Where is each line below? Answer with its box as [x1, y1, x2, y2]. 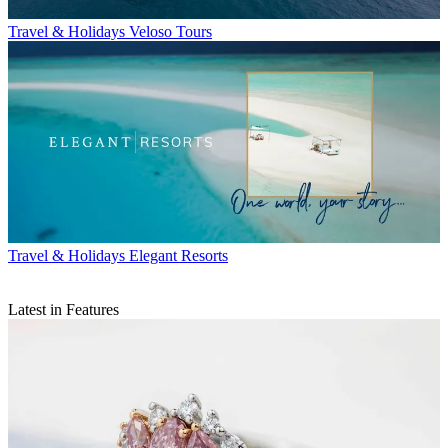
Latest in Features [8, 300, 119, 318]
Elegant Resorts [129, 246, 228, 264]
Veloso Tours [129, 23, 212, 41]
